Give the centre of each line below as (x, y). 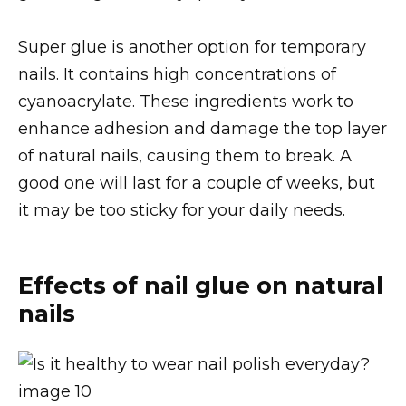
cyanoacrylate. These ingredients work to (186, 101)
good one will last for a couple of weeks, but (197, 183)
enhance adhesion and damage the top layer (203, 128)
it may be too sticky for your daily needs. (182, 210)
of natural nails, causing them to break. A (185, 155)
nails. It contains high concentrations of (177, 74)
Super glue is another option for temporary (192, 47)
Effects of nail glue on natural (201, 285)
